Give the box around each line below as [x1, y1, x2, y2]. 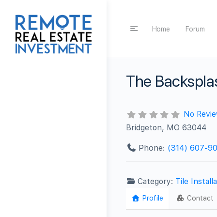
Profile [142, 194, 163, 202]
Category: [138, 176, 176, 186]
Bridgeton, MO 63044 [126, 123, 207, 132]
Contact [187, 194, 214, 202]
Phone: [138, 142, 168, 153]
